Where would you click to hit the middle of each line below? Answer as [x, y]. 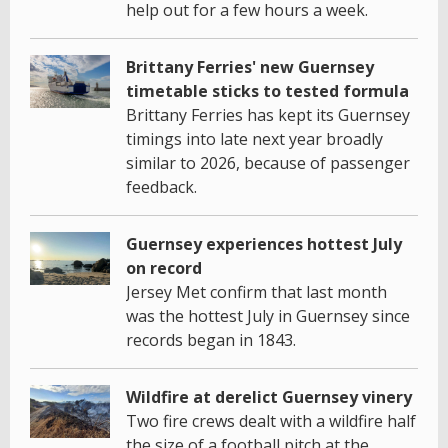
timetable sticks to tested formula [267, 90]
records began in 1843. [211, 339]
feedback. [161, 186]
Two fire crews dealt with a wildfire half [271, 420]
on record [164, 267]
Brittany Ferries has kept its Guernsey [268, 114]
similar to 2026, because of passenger [268, 162]
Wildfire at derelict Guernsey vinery [269, 396]
